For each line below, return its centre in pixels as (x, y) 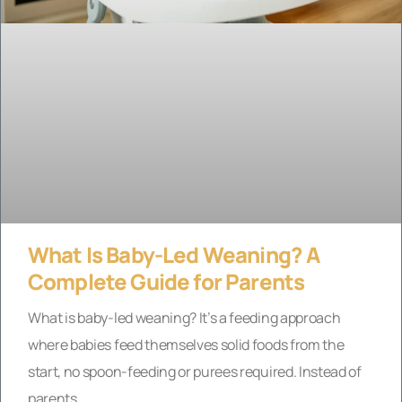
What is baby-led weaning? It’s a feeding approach (184, 317)
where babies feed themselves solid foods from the (186, 344)
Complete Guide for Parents (166, 281)
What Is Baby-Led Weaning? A (174, 254)
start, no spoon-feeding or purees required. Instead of (195, 371)
